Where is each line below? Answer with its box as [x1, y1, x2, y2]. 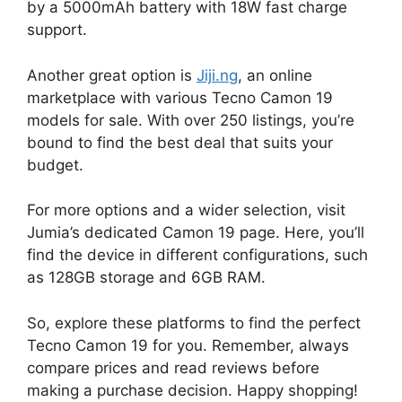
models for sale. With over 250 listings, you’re [27, 110, 354, 129]
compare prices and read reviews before [27, 358, 319, 377]
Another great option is [27, 66, 197, 84]
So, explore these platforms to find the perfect [27, 313, 361, 332]
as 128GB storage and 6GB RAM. [27, 268, 266, 287]
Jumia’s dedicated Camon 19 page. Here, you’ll [27, 223, 364, 242]
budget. [27, 155, 83, 174]
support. [27, 21, 87, 39]
